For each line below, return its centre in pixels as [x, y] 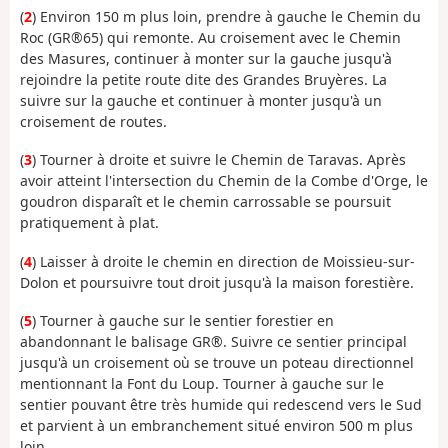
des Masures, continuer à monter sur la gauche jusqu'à [206, 58]
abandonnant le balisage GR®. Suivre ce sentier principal [213, 342]
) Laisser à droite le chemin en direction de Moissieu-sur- [223, 261]
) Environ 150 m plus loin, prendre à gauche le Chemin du [226, 16]
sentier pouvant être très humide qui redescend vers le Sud [221, 405]
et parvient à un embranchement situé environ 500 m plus [216, 426]
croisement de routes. [93, 121]
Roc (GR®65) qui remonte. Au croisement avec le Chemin [210, 37]
